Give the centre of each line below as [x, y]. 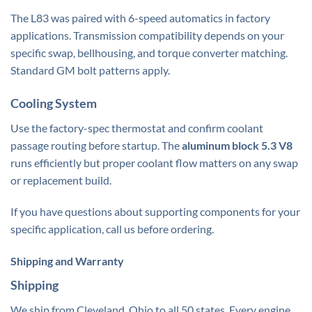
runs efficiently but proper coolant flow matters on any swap [154, 162]
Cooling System [54, 103]
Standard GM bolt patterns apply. [90, 70]
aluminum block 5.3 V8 [237, 145]
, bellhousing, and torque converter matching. [180, 52]
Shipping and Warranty [67, 261]
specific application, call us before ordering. [112, 229]
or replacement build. [61, 180]
